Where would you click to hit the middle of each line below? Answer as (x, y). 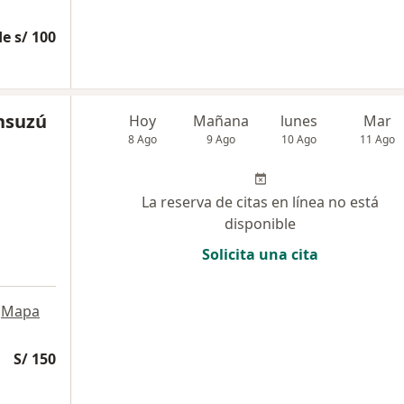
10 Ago (299, 139)
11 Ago (378, 139)
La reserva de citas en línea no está (260, 202)
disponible (260, 224)
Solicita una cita (260, 254)
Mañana (221, 121)
